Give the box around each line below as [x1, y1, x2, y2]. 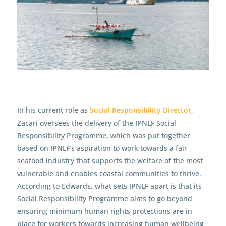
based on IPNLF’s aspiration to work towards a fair [17, 143, 187, 153]
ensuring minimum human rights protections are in [17, 206, 192, 216]
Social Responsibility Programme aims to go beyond [17, 194, 192, 204]
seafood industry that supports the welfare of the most [17, 156, 203, 166]
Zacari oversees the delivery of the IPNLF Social [17, 118, 176, 128]
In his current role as [17, 105, 90, 116]
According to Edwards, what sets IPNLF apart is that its [17, 181, 202, 191]
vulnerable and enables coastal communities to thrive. [17, 168, 201, 179]
